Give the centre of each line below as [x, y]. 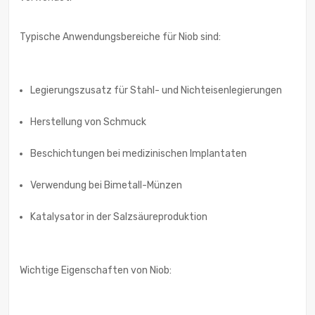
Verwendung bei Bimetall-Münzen [106, 186]
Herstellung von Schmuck [88, 122]
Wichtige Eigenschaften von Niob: [96, 271]
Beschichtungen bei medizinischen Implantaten [139, 154]
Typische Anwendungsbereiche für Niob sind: [120, 37]
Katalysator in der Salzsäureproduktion [119, 217]
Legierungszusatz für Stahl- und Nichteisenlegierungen [156, 91]
